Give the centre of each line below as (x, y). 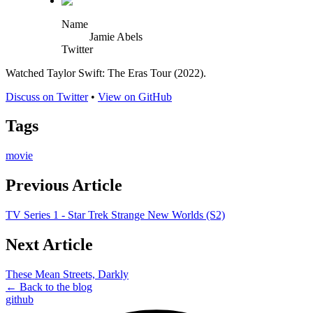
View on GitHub (135, 96)
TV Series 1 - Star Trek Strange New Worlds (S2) (115, 215)
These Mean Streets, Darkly (67, 274)
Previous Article (64, 185)
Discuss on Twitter (47, 96)
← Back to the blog (49, 286)
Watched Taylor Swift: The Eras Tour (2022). (106, 73)
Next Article (49, 245)
